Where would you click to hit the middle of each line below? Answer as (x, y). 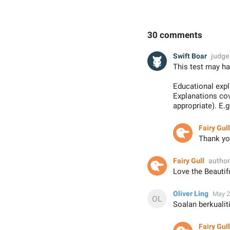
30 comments (175, 35)
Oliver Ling (191, 194)
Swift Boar (190, 56)
